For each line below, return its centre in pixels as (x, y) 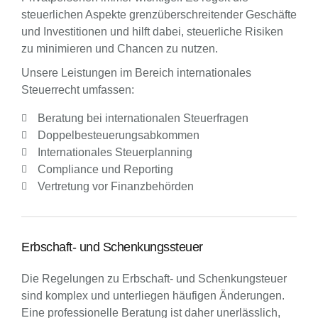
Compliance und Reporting (105, 169)
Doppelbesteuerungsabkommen (118, 135)
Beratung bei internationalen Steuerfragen (143, 118)
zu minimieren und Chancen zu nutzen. (120, 49)
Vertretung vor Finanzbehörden (115, 186)
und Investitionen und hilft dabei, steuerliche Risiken (152, 32)
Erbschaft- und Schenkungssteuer (112, 247)
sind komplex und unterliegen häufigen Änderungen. (153, 296)
